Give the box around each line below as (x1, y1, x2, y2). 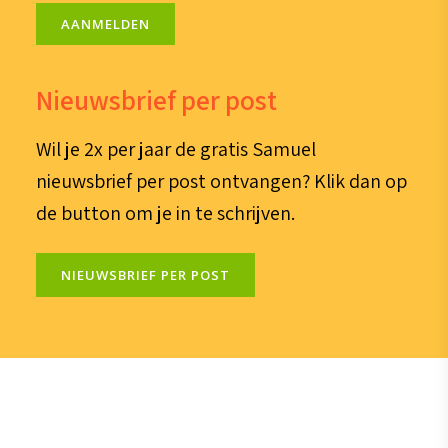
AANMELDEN (60, 15, 150, 34)
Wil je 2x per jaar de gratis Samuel (35, 136, 316, 163)
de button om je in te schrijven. (35, 200, 295, 227)
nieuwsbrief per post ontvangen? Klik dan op (35, 168, 407, 195)
